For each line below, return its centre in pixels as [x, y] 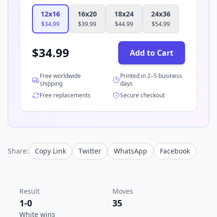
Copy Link [50, 151]
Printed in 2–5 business [151, 76]
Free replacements [65, 95]
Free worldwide [60, 76]
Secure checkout [142, 95]
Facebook [175, 151]
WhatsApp [131, 151]
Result [30, 191]
